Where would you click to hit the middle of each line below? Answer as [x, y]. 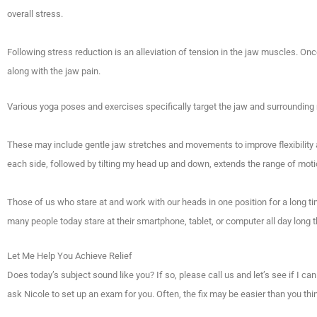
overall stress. [35, 13]
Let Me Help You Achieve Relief [70, 256]
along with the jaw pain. [54, 71]
